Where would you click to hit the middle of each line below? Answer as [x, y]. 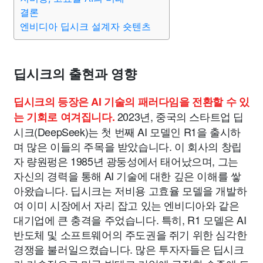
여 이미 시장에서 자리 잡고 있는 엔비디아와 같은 [127, 205]
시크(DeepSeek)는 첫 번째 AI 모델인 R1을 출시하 [127, 131]
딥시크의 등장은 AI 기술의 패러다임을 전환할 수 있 [131, 102]
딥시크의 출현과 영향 [75, 74]
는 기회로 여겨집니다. [64, 117]
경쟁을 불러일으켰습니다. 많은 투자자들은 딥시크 [129, 249]
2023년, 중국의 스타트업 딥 [179, 116]
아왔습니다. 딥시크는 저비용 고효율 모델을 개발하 [130, 190]
